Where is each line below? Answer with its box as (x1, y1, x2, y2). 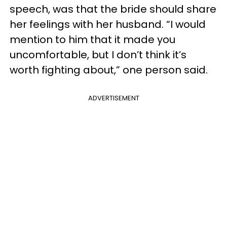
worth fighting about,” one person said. (10, 63, 208, 77)
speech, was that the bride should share (10, 2, 216, 16)
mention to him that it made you (10, 32, 175, 47)
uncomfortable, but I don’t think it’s (10, 48, 186, 62)
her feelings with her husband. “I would (10, 17, 206, 31)
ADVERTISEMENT (88, 93, 139, 103)
